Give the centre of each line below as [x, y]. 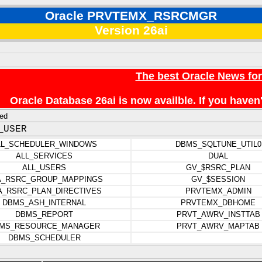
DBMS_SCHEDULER [44, 238]
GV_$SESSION [218, 179]
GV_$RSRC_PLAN [218, 168]
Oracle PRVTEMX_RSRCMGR [131, 16]
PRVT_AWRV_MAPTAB [218, 226]
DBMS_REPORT [44, 214]
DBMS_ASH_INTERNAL [44, 203]
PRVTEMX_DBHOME [218, 203]
